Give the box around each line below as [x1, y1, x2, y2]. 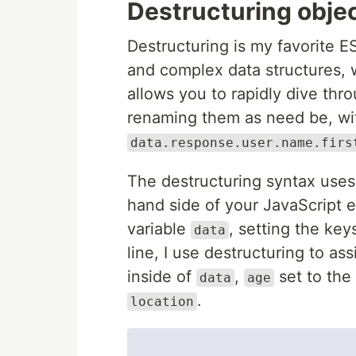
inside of [127, 267, 196, 286]
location [130, 294, 194, 309]
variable [127, 219, 191, 238]
